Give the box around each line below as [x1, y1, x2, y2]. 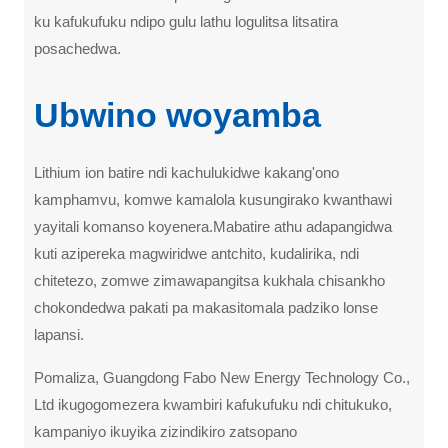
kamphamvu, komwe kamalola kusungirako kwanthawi [34, 190, 392, 208]
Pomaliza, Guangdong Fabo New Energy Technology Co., [34, 368, 410, 386]
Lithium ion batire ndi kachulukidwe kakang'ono [34, 163, 339, 181]
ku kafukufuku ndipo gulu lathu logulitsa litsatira [34, 12, 338, 30]
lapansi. [34, 325, 84, 343]
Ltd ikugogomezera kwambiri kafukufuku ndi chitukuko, [34, 395, 392, 413]
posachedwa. [34, 39, 121, 57]
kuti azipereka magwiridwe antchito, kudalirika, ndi [34, 244, 359, 262]
